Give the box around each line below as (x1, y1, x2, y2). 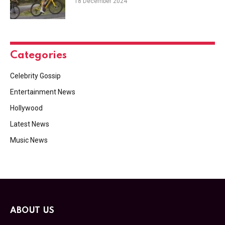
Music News (10, 136, 48, 144)
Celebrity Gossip (10, 71, 61, 80)
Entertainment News (10, 87, 75, 96)
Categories (10, 50, 67, 61)
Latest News (10, 120, 49, 128)
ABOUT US (10, 206, 55, 215)
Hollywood (10, 103, 43, 112)
